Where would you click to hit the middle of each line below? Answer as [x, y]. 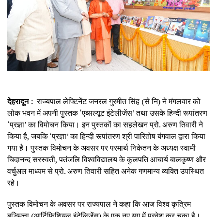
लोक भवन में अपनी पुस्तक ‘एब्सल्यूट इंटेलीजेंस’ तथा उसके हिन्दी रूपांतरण [107, 113]
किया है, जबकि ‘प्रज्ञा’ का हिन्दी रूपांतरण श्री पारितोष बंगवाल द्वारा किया [106, 136]
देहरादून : [22, 101]
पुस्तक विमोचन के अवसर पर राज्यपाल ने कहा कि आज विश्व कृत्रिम [99, 204]
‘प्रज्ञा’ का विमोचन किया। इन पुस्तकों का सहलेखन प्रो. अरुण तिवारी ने [105, 124]
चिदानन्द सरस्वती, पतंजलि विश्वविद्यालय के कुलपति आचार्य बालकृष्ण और [107, 159]
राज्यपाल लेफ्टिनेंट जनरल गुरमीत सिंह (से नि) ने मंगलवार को [119, 101]
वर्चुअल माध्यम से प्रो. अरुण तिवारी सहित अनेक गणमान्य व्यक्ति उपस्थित [106, 171]
